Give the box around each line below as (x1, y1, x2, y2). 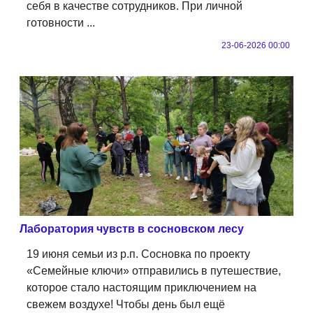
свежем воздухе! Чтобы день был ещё (27, 298, 225, 310)
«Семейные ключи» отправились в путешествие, (27, 264, 281, 277)
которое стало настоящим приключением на (27, 281, 256, 293)
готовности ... (27, 16, 95, 29)
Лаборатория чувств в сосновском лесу (20, 222, 244, 235)
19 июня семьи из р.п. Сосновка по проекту (27, 247, 250, 260)
